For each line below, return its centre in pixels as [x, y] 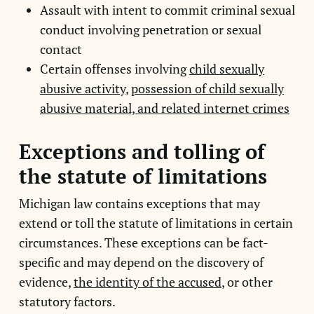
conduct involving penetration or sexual [150, 29]
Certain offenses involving [114, 69]
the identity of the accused [147, 282]
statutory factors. [67, 301]
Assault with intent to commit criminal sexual [167, 10]
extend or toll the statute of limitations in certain [156, 223]
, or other [247, 282]
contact [61, 49]
